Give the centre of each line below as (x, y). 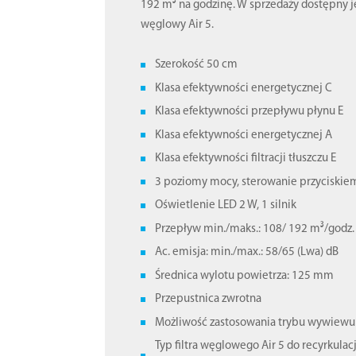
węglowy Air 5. (178, 25)
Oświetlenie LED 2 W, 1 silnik (226, 206)
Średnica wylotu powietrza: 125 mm (245, 276)
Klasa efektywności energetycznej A (244, 135)
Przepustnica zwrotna (209, 300)
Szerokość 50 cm (197, 65)
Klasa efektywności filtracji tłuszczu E (246, 159)
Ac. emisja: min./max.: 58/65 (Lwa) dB (247, 253)
